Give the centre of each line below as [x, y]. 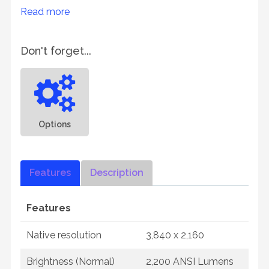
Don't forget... [56, 51]
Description [117, 173]
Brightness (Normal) [71, 261]
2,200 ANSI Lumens [190, 261]
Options [55, 124]
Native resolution [64, 235]
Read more [45, 12]
